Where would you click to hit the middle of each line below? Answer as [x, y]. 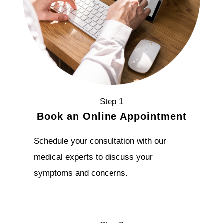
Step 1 [111, 101]
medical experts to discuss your [94, 157]
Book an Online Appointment [111, 117]
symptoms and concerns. [81, 173]
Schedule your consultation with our [100, 141]
